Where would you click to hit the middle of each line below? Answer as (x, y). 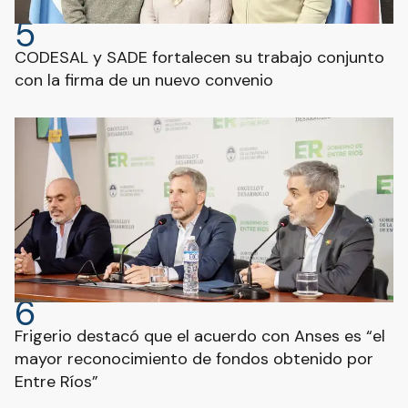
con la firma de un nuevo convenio (144, 80)
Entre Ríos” (56, 382)
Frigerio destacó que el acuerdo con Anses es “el (200, 336)
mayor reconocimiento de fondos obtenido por (194, 359)
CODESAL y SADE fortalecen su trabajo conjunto (199, 57)
